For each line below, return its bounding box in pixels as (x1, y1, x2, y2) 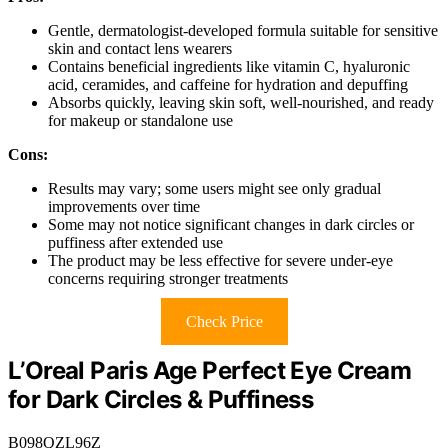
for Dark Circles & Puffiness (8, 385, 314, 415)
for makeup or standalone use (48, 112, 233, 130)
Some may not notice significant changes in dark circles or (48, 216, 414, 234)
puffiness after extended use (48, 234, 223, 252)
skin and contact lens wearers (48, 40, 232, 58)
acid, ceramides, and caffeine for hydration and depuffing (48, 76, 408, 94)
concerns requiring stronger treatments (48, 270, 288, 288)
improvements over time (48, 198, 200, 216)
